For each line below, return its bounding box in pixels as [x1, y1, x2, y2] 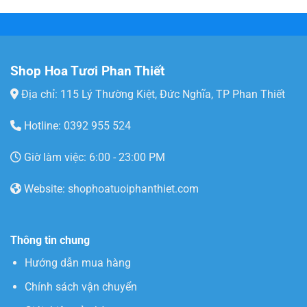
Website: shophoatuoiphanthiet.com [21, 182, 199, 195]
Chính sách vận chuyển [24, 280, 137, 293]
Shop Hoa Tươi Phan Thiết [10, 62, 164, 79]
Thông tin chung [10, 234, 90, 247]
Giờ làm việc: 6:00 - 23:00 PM [21, 150, 165, 164]
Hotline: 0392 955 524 [21, 119, 131, 133]
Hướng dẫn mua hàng [24, 256, 131, 270]
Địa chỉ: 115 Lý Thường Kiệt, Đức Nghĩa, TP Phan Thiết [19, 88, 285, 101]
